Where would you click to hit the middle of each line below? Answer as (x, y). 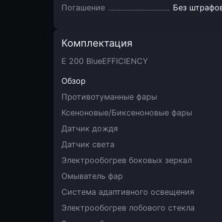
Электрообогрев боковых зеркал (127, 160)
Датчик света (88, 144)
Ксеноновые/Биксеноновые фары (127, 112)
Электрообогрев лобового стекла (128, 208)
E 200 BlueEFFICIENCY (105, 61)
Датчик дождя (90, 128)
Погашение (83, 7)
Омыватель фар (92, 176)
